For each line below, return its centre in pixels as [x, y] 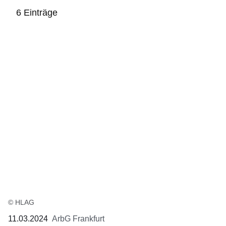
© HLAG [21, 203]
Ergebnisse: [30, 61]
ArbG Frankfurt [78, 219]
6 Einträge [37, 13]
